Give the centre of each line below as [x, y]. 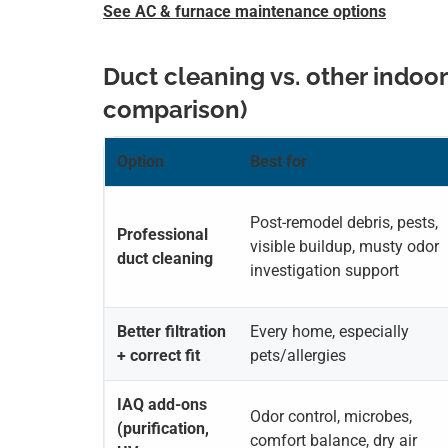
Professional [162, 235]
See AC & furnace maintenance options [244, 12]
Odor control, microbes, [331, 417]
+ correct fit [158, 356]
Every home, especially [329, 332]
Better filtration [171, 332]
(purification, [163, 429]
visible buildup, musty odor [344, 247]
